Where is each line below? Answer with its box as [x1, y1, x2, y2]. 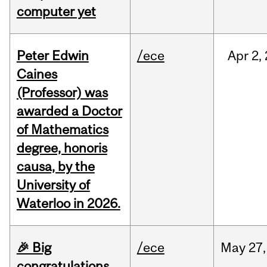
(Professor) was [16, 85, 108, 101]
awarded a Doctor [16, 103, 122, 119]
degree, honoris [16, 140, 107, 156]
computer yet [16, 4, 96, 20]
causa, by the [16, 159, 95, 175]
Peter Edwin [16, 48, 89, 64]
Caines [16, 66, 57, 82]
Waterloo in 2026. [16, 195, 120, 212]
